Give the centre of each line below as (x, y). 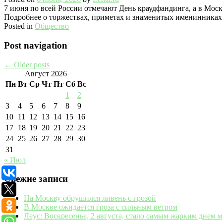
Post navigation (36, 45)
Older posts (31, 64)
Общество (52, 26)
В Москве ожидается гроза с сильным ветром (101, 207)
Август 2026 (46, 73)
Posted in (18, 26)
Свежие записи (36, 179)
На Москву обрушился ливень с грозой (90, 198)
